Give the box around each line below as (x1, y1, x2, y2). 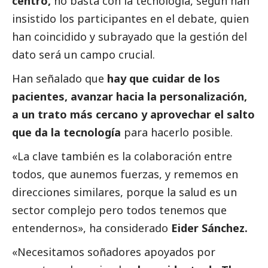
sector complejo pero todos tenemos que (12, 203, 227, 218)
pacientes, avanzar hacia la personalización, (12, 89, 247, 104)
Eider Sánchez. (171, 221, 248, 236)
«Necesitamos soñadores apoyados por (12, 245, 215, 260)
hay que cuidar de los (104, 71, 220, 86)
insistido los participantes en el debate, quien (12, 11, 249, 26)
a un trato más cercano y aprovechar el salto (12, 107, 255, 122)
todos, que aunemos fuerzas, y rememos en (12, 167, 238, 182)
